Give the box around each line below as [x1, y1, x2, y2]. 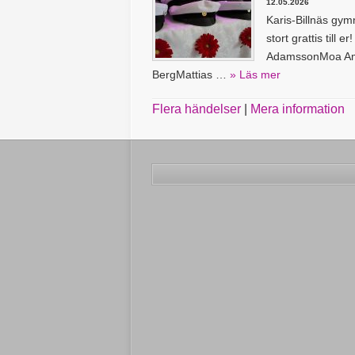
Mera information [250, 102, 345, 116]
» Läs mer [230, 68, 281, 81]
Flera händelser [152, 102, 241, 116]
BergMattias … [152, 68, 230, 81]
